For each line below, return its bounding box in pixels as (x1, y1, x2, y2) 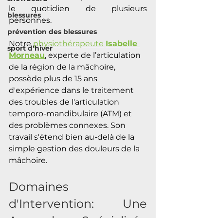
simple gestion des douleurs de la (9, 144, 142, 154)
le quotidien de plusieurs (9, 4, 147, 14)
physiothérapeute (33, 39, 104, 49)
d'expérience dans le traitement (9, 86, 136, 95)
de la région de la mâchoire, (9, 62, 117, 72)
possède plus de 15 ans (9, 74, 99, 84)
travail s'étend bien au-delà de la (9, 132, 136, 142)
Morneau (9, 51, 45, 60)
